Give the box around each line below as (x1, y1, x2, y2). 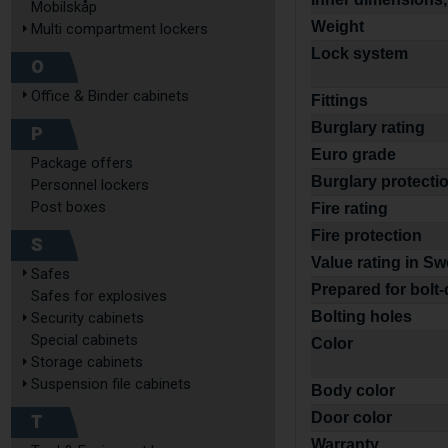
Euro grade (311, 146, 397, 163)
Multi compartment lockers (31, 20, 208, 38)
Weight (311, 18, 365, 35)
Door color (311, 409, 393, 426)
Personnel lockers (31, 176, 149, 194)
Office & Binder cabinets (31, 87, 189, 105)
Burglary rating (311, 119, 426, 136)
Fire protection (311, 227, 423, 244)
